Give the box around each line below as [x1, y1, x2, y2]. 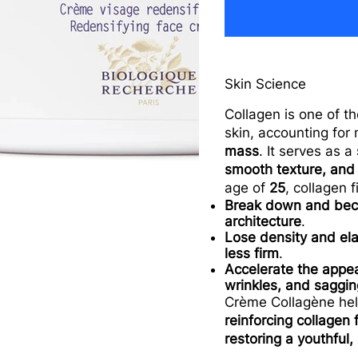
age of [225, 180, 270, 197]
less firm [225, 245, 280, 262]
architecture [225, 213, 302, 230]
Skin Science [225, 76, 307, 93]
